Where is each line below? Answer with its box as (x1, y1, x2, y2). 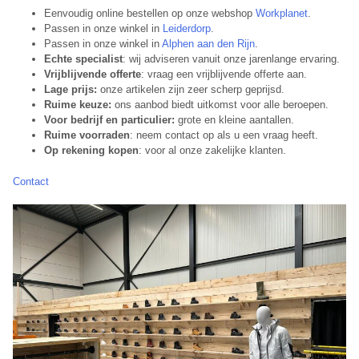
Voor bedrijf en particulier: (44, 114, 178, 127)
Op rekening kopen (44, 144, 139, 157)
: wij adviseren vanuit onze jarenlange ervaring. (123, 53, 340, 66)
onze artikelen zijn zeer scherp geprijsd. (100, 83, 284, 96)
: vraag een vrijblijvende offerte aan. (141, 68, 307, 81)
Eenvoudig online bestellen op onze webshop (44, 7, 256, 20)
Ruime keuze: (44, 99, 115, 111)
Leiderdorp (163, 22, 211, 35)
